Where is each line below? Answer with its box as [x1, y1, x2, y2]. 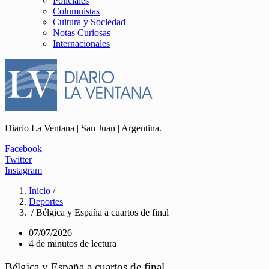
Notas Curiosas [53, 28, 110, 38]
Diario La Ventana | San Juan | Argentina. [5, 123, 162, 133]
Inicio [29, 186, 50, 196]
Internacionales [53, 38, 110, 49]
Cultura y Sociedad [53, 17, 125, 27]
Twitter [5, 154, 32, 165]
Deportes [29, 196, 63, 207]
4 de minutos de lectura [29, 238, 116, 249]
